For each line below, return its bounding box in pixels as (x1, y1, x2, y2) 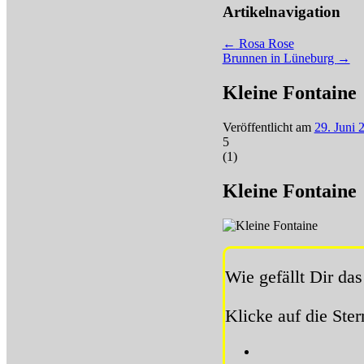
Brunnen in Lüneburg (222, 51, 337, 66)
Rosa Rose (235, 37, 294, 51)
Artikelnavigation (222, 3, 340, 21)
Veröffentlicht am (222, 119, 314, 134)
